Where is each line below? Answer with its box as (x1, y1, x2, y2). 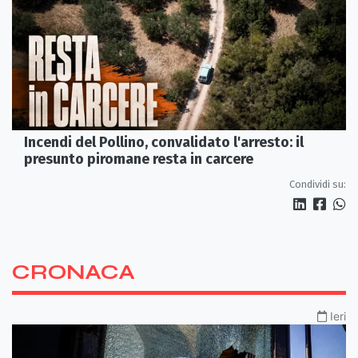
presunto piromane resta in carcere (24, 149, 253, 168)
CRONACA (12, 259, 135, 284)
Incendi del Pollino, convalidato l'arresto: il (24, 133, 304, 151)
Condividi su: (289, 177, 346, 190)
